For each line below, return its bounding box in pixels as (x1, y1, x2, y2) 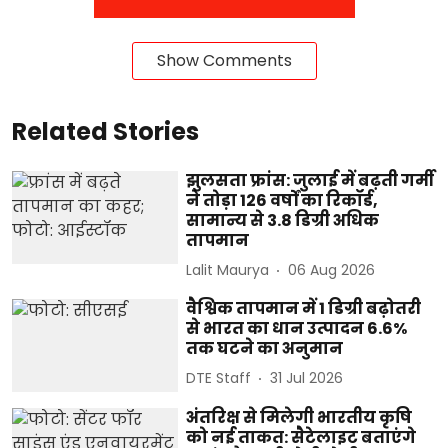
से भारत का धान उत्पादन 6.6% (186, 316, 408, 340)
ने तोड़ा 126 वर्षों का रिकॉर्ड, (186, 188, 379, 212)
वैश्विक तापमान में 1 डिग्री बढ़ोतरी (186, 296, 422, 320)
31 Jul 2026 (270, 368, 344, 388)
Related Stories (12, 114, 199, 148)
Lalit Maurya (186, 260, 270, 280)
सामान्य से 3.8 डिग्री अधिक (186, 208, 380, 232)
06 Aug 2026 (288, 260, 376, 280)
